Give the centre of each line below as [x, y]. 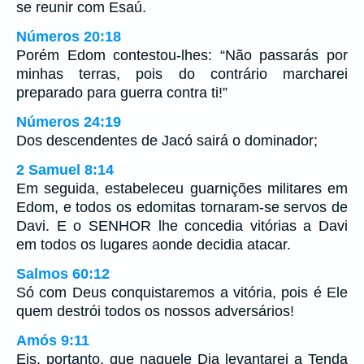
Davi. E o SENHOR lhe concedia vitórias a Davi [182, 226]
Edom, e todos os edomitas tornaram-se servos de [182, 208]
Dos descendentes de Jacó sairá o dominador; [167, 141]
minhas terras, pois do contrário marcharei [182, 74]
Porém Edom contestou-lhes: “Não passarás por [182, 56]
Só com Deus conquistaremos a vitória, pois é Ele [182, 293]
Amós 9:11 [53, 341]
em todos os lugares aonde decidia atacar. [154, 245]
